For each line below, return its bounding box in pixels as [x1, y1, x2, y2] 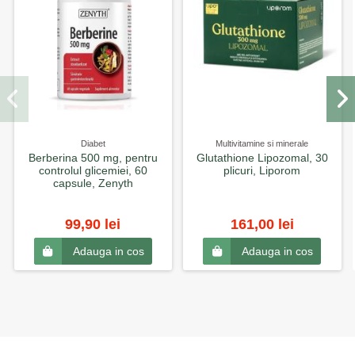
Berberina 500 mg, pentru [28, 151, 158, 164]
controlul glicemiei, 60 [38, 164, 147, 177]
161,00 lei [230, 216, 294, 232]
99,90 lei [65, 216, 121, 232]
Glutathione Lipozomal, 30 [196, 151, 328, 164]
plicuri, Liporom [223, 164, 301, 177]
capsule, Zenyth [52, 177, 133, 189]
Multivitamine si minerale [216, 139, 309, 149]
